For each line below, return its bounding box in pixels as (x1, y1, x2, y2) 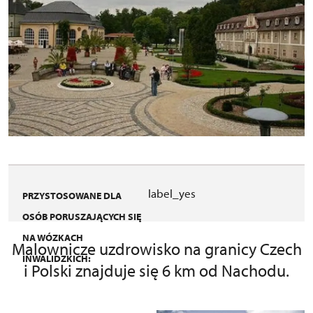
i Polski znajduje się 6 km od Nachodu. (24, 260, 289, 282)
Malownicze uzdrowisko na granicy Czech (11, 238, 302, 260)
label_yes (148, 186, 196, 201)
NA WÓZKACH (22, 231, 83, 245)
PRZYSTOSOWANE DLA (22, 189, 122, 203)
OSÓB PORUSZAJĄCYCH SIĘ (22, 210, 141, 224)
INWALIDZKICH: (22, 252, 91, 265)
